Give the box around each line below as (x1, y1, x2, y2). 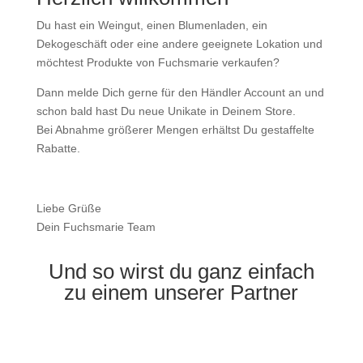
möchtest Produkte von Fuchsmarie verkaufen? (36, 56, 280, 69)
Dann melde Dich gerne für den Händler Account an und (36, 86, 324, 99)
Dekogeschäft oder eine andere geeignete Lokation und (36, 37, 322, 50)
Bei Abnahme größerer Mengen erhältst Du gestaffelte (36, 123, 314, 136)
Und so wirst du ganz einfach (48, 259, 314, 284)
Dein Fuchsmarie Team (36, 220, 156, 233)
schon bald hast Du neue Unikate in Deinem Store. (36, 105, 296, 117)
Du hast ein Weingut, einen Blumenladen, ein (36, 19, 267, 32)
